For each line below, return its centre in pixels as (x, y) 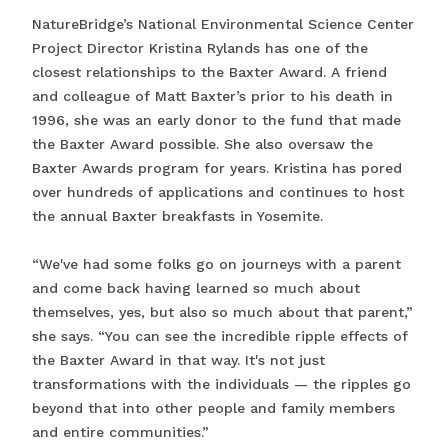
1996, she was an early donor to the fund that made (216, 120)
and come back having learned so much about (196, 288)
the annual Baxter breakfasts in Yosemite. (180, 216)
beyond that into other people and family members (213, 408)
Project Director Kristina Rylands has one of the (200, 48)
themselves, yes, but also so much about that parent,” (222, 312)
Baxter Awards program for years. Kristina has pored (217, 168)
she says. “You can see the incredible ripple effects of (220, 336)
